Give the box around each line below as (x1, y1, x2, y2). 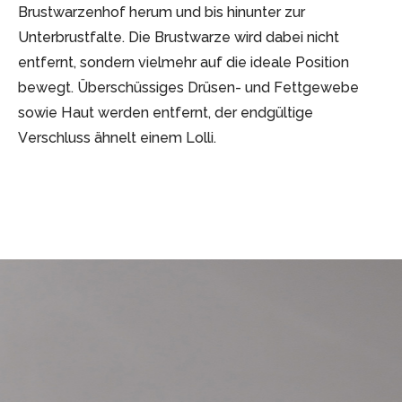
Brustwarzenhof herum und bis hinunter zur (18, 4, 305, 22)
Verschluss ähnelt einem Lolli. (18, 129, 216, 147)
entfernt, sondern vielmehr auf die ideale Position (18, 54, 349, 72)
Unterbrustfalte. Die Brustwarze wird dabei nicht (18, 29, 339, 47)
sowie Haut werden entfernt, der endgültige (18, 104, 313, 122)
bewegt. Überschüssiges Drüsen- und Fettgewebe (18, 79, 359, 97)
